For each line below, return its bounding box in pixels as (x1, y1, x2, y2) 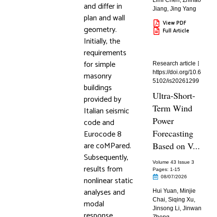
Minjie (180, 187, 196, 194)
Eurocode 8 (83, 128, 122, 141)
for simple (83, 58, 115, 71)
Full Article (163, 27, 190, 35)
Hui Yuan (153, 187, 177, 194)
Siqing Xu (168, 196, 194, 203)
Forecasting (153, 127, 194, 139)
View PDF (163, 19, 186, 28)
